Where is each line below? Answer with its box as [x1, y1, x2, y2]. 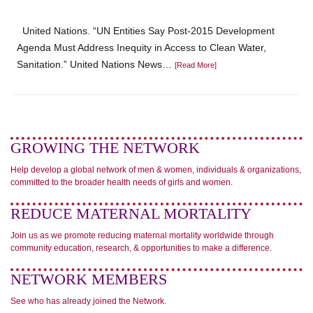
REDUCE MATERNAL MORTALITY [10, 205, 252, 222]
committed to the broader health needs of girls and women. [10, 177, 233, 187]
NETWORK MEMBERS [10, 270, 167, 288]
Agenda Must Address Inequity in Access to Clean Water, [17, 42, 267, 53]
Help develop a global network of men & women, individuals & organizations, [10, 165, 301, 175]
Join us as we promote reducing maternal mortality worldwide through [10, 231, 274, 240]
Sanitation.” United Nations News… [17, 59, 175, 70]
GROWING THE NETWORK [10, 139, 200, 156]
